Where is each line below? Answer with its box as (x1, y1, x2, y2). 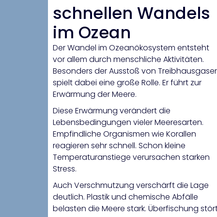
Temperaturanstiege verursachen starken (53, 152, 210, 163)
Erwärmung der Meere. (53, 89, 137, 100)
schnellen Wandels (53, 1, 210, 25)
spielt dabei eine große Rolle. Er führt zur (53, 77, 201, 89)
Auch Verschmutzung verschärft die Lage (53, 180, 209, 191)
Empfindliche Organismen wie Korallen (53, 128, 196, 140)
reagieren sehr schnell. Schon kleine (53, 140, 186, 152)
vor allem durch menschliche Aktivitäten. (53, 54, 204, 65)
